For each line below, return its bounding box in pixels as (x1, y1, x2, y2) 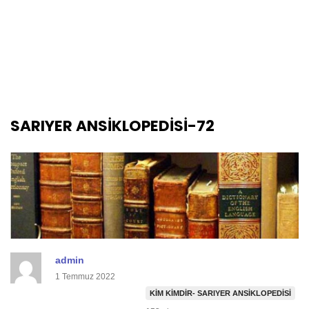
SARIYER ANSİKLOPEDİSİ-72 (10, 115, 215, 137)
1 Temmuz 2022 (55, 272, 115, 282)
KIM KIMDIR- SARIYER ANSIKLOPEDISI (150, 289, 291, 298)
